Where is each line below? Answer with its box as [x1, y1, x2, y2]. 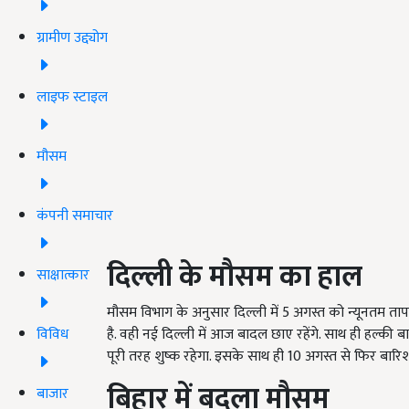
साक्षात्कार [37, 262, 89, 288]
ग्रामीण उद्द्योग [37, 25, 108, 50]
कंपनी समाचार [37, 203, 113, 228]
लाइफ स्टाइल [37, 84, 108, 110]
